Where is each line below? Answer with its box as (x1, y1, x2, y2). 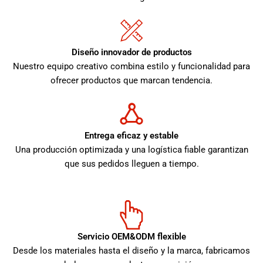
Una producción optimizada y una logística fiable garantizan (15, 144, 248, 156)
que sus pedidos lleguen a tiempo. (64, 159, 199, 170)
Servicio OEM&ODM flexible (77, 231, 186, 242)
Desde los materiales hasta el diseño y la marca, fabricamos (13, 245, 250, 257)
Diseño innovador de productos (71, 47, 192, 58)
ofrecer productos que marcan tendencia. (50, 75, 213, 86)
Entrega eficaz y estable (85, 130, 178, 141)
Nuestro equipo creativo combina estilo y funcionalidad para (13, 61, 250, 72)
